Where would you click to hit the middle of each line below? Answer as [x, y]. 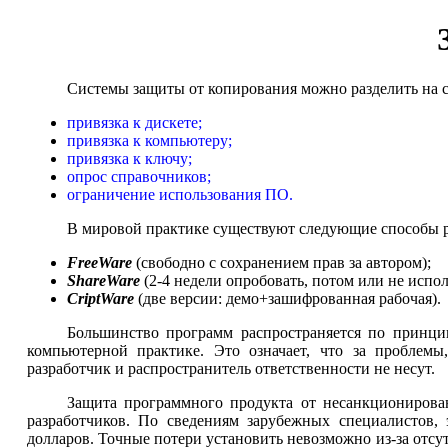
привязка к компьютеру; [149, 140]
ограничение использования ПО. [179, 194]
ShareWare [103, 280]
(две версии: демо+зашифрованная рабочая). [287, 298]
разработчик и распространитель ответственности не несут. [230, 368]
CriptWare [100, 298]
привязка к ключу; [129, 158]
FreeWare [99, 262]
